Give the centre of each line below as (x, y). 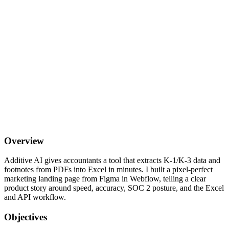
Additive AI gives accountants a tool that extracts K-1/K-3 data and (112, 161)
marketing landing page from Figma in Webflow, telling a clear (105, 179)
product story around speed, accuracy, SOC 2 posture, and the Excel (114, 188)
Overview (24, 141)
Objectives (26, 217)
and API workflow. (35, 197)
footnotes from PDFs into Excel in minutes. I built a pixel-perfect (108, 170)
